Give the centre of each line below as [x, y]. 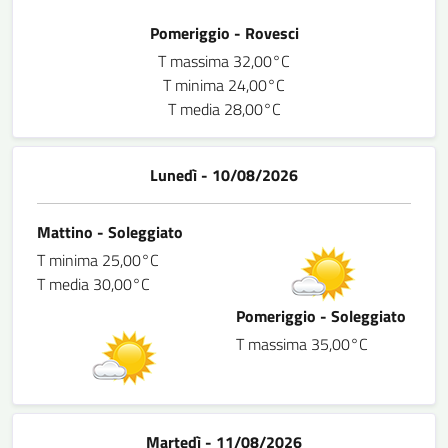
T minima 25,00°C [98, 260]
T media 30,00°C [93, 284]
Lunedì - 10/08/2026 [224, 175]
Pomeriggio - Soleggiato [321, 316]
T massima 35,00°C [302, 344]
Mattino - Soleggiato [110, 232]
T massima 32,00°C [224, 61]
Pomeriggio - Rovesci [224, 33]
